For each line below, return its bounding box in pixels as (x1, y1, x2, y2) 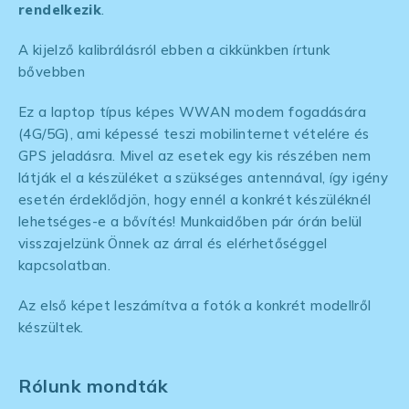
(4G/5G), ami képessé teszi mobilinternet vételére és (18, 125, 370, 143)
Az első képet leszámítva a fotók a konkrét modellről (18, 297, 372, 315)
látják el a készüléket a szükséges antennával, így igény (18, 169, 388, 187)
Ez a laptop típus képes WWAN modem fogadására (18, 103, 366, 121)
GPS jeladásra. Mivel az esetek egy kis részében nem (18, 147, 372, 165)
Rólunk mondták (18, 374, 168, 398)
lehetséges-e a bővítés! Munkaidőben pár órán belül (18, 213, 362, 231)
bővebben (18, 63, 85, 81)
